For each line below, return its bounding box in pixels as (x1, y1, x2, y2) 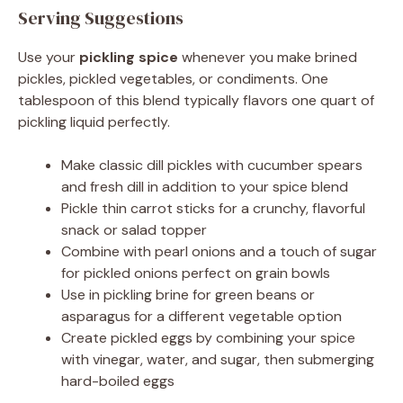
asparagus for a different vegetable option (61, 307, 342, 327)
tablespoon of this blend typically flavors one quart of (18, 91, 374, 111)
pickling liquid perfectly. (18, 112, 170, 132)
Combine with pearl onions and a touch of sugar (61, 242, 377, 262)
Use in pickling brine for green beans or (61, 285, 315, 305)
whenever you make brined (178, 48, 357, 67)
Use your (18, 48, 79, 67)
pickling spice (79, 48, 178, 67)
